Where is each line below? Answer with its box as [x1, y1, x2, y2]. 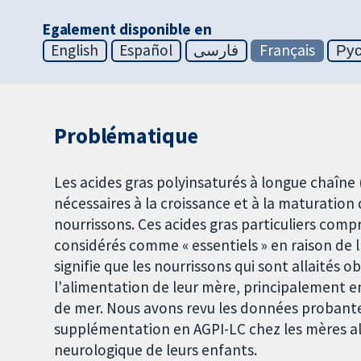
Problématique [54, 122, 198, 150]
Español [119, 40, 173, 60]
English [51, 40, 99, 60]
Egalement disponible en [42, 19, 212, 39]
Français [259, 40, 315, 60]
